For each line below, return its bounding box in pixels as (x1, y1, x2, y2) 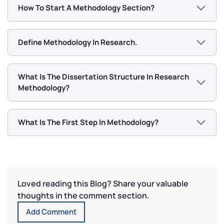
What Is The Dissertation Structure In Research (18, 71, 189, 82)
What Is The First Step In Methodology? (18, 116, 158, 127)
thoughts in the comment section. (17, 189, 149, 201)
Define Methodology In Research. (18, 36, 137, 47)
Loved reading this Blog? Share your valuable (17, 177, 188, 189)
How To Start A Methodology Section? (18, 2, 154, 13)
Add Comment (26, 206, 76, 217)
